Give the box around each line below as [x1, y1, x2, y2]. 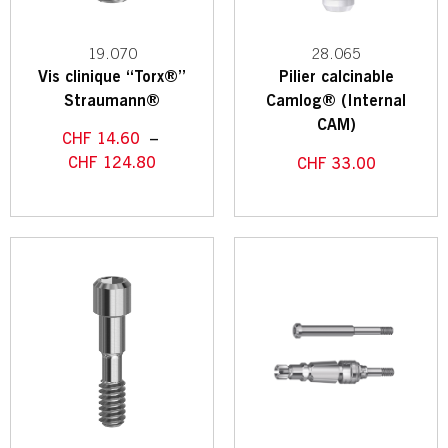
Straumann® [64, 89, 160, 112]
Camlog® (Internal [266, 89, 406, 112]
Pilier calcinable [278, 65, 394, 88]
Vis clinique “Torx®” [38, 65, 186, 88]
